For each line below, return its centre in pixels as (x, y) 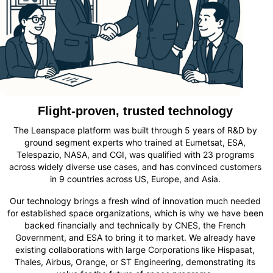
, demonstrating (213, 262)
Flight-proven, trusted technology (135, 111)
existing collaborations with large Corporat (100, 250)
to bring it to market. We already (169, 238)
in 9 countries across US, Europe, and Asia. (135, 179)
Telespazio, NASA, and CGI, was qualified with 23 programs (135, 155)
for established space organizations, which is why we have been (135, 213)
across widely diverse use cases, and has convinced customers (135, 167)
